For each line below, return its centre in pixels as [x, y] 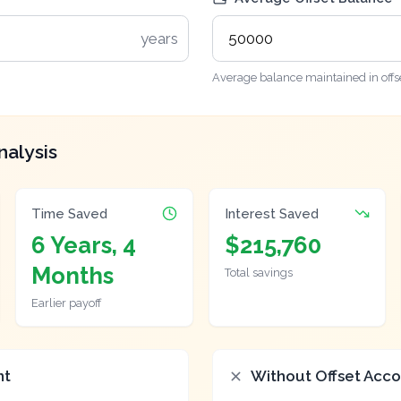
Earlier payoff [66, 303]
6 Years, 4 [83, 246]
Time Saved [69, 213]
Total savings [258, 272]
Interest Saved [271, 213]
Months [72, 276]
